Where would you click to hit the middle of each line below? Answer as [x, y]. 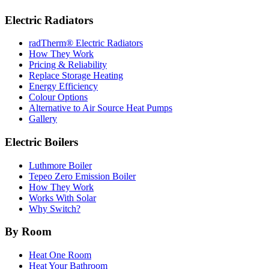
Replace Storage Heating [76, 76]
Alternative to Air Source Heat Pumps [101, 108]
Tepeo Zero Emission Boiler [82, 176]
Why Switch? [55, 208]
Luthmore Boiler [60, 165]
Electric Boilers [41, 142]
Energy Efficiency [63, 86]
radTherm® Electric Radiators [86, 43]
